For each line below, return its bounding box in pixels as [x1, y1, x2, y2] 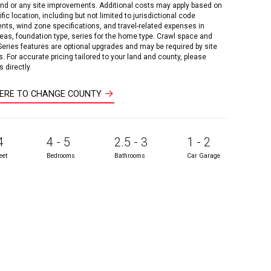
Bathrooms [114, 151, 145, 160]
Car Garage [187, 151, 220, 160]
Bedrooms [47, 151, 75, 160]
